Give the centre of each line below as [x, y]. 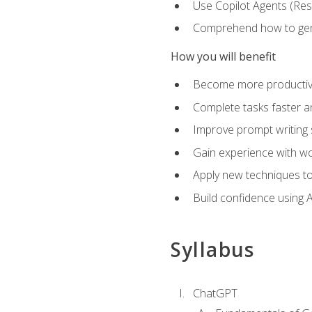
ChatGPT [215, 294]
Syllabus [212, 250]
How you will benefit [223, 56]
